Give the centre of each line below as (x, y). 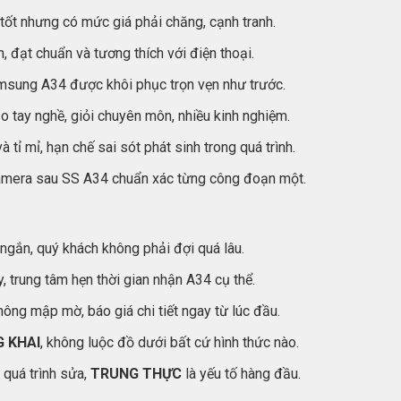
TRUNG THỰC (136, 374)
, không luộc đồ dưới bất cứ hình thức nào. (170, 343)
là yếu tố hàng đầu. (241, 374)
